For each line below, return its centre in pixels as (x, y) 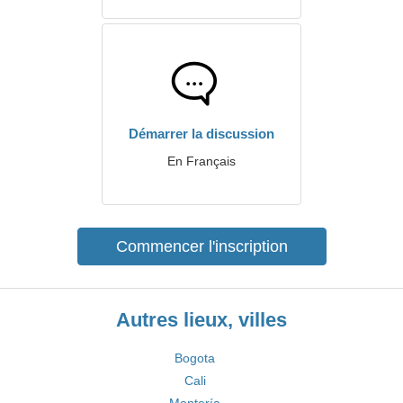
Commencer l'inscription (201, 246)
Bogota (195, 358)
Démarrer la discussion (201, 134)
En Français (201, 161)
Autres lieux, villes (201, 320)
